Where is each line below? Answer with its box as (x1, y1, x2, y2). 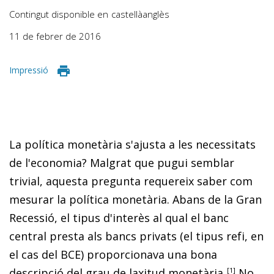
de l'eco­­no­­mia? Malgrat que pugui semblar (9, 155, 234, 170)
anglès (143, 8, 169, 20)
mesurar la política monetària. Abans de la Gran (9, 191, 262, 207)
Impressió (9, 64, 48, 76)
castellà (111, 8, 143, 20)
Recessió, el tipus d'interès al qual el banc (9, 210, 229, 225)
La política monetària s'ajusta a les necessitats (9, 136, 256, 152)
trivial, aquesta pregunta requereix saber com (9, 173, 253, 188)
